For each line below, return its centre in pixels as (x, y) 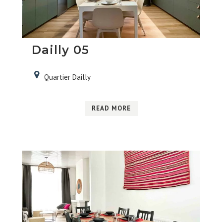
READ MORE (111, 108)
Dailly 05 (60, 50)
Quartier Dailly (67, 77)
